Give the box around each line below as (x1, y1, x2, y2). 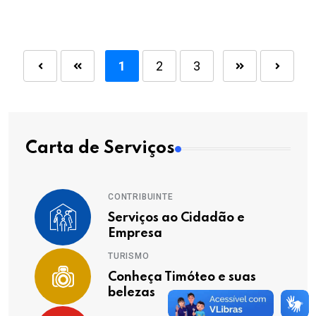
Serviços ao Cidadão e (108, 212, 245, 224)
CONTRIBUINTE (108, 192, 174, 202)
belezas (108, 286, 155, 299)
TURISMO (108, 251, 150, 261)
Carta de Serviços (25, 140, 175, 157)
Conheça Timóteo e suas (108, 271, 256, 284)
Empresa (108, 227, 162, 240)
